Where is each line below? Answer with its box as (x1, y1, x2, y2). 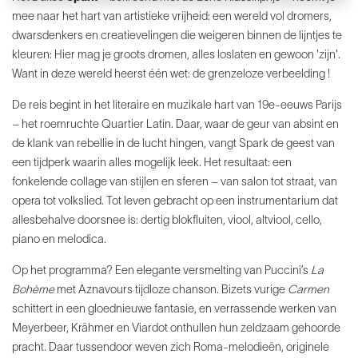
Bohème (12, 284, 54, 296)
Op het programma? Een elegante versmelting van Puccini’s (12, 265, 308, 276)
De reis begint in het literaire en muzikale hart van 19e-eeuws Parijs (12, 100, 342, 111)
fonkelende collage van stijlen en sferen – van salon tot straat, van (12, 177, 337, 188)
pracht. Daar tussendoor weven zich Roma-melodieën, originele (12, 342, 329, 353)
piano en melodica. (12, 234, 106, 245)
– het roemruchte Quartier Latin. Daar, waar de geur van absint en (12, 119, 339, 130)
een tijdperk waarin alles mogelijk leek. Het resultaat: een (12, 157, 292, 169)
